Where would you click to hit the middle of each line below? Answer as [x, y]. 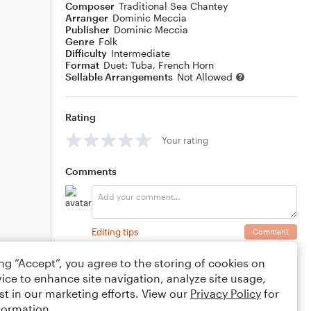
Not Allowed [205, 77]
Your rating [185, 140]
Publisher [87, 30]
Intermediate [141, 53]
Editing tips [115, 232]
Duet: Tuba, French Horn [159, 65]
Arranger [87, 18]
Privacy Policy [226, 293]
